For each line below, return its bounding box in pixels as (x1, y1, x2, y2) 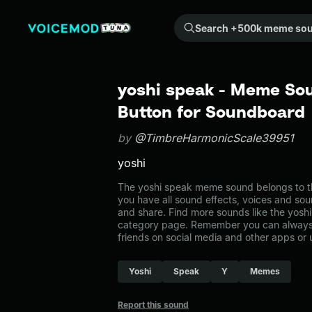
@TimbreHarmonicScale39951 (134, 131, 294, 145)
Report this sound (118, 299, 189, 310)
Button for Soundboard (118, 102, 305, 121)
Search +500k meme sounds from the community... (182, 15, 190, 27)
